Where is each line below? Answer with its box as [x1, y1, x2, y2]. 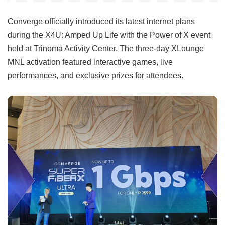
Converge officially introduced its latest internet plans [8, 17, 195, 26]
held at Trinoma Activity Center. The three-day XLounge [8, 44, 204, 53]
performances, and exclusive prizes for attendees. [8, 71, 183, 80]
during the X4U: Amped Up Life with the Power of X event [8, 30, 210, 40]
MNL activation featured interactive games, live [8, 57, 173, 67]
